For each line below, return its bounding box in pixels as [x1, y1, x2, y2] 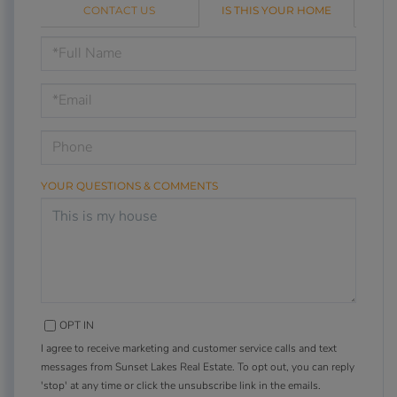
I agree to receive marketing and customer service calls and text [41, 340, 337, 355]
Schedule [40, 36, 128, 59]
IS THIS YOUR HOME [222, 3, 331, 17]
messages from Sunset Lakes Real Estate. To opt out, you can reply [41, 359, 354, 374]
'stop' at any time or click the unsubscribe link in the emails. [41, 378, 321, 393]
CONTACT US [82, 3, 155, 17]
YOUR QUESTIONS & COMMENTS [41, 178, 218, 192]
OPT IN [59, 317, 94, 332]
